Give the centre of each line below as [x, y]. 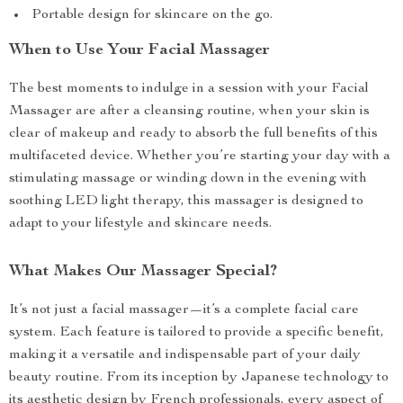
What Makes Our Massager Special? [143, 272]
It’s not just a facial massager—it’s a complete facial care [184, 310]
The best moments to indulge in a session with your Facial [189, 89]
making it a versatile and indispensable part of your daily [185, 355]
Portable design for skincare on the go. [152, 15]
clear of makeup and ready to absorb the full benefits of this [193, 134]
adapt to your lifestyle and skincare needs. [140, 224]
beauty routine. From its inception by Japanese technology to [199, 378]
